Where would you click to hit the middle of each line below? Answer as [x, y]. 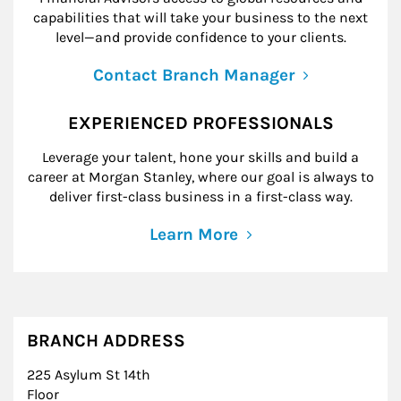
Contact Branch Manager [193, 75]
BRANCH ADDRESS [106, 340]
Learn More [193, 234]
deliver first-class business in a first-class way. [200, 196]
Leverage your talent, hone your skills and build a [200, 157]
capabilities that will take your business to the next [200, 17]
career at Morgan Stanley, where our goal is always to [200, 176]
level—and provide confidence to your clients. [200, 37]
